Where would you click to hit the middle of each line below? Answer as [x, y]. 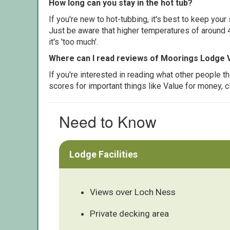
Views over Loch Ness [133, 192]
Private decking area [129, 213]
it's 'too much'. [73, 42]
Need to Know [108, 121]
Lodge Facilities [103, 154]
